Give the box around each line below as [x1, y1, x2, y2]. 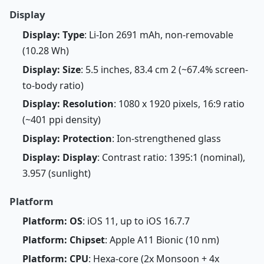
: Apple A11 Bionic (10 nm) [104, 233, 219, 247]
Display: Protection [22, 132, 112, 146]
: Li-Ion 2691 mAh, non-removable [84, 28, 233, 41]
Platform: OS [22, 214, 82, 228]
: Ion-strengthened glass [111, 132, 221, 146]
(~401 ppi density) [22, 113, 101, 127]
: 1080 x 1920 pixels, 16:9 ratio [113, 97, 245, 111]
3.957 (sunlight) [22, 166, 91, 180]
